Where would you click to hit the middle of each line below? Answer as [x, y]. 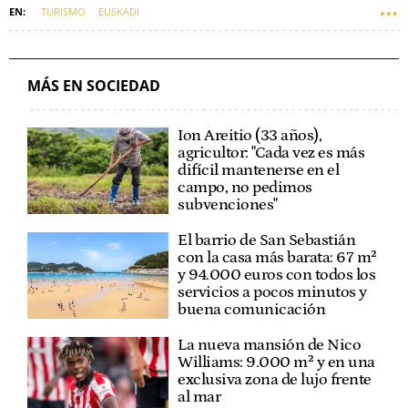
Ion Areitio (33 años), [250, 136]
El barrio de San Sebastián [267, 241]
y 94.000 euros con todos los [277, 275]
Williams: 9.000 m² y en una [276, 363]
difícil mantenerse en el [259, 171]
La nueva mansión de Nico [270, 346]
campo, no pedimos [245, 188]
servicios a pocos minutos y [272, 293]
